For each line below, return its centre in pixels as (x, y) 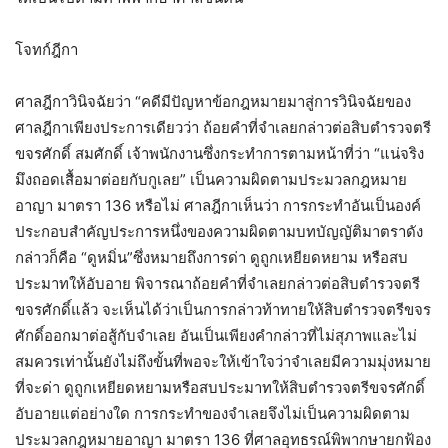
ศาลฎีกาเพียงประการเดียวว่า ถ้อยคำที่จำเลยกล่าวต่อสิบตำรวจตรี (223, 127)
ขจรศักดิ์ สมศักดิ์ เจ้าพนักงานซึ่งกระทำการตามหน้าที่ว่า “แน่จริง (219, 153)
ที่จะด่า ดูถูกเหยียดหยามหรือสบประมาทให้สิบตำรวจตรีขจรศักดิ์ (220, 387)
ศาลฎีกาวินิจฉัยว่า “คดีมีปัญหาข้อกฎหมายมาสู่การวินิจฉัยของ (213, 101)
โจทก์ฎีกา (46, 49)
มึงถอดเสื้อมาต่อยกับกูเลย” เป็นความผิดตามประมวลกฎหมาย (211, 179)
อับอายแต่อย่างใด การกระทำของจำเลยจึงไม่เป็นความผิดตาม (212, 413)
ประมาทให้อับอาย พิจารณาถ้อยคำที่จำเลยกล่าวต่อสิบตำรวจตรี (217, 283)
